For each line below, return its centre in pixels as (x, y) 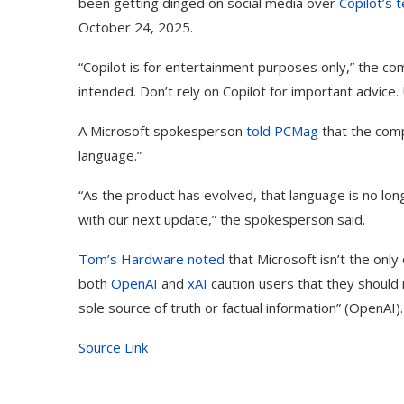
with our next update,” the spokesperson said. (222, 220)
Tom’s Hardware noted (151, 259)
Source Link (113, 348)
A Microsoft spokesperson (162, 131)
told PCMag (282, 131)
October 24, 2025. (136, 28)
